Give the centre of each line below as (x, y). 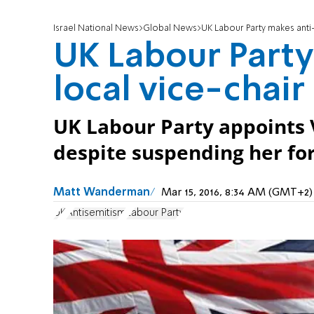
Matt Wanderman (102, 193)
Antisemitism (96, 213)
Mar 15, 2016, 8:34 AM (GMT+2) (237, 193)
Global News (170, 29)
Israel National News (96, 29)
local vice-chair (179, 91)
